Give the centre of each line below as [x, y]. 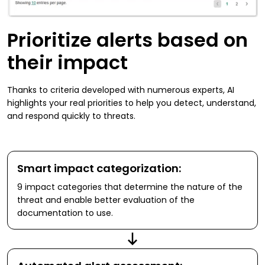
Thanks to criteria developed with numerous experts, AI [121, 90]
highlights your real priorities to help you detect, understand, [132, 103]
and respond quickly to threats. [71, 116]
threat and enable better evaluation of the [106, 200]
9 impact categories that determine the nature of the [130, 187]
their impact [67, 63]
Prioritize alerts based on [127, 40]
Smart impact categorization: [99, 169]
